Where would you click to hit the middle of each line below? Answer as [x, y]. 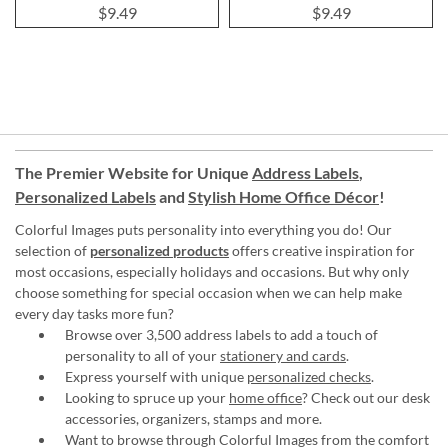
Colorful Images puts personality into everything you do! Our [203, 229]
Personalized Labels [85, 196]
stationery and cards [283, 355]
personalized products [159, 250]
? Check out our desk [366, 397]
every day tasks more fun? [94, 313]
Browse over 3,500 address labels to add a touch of [221, 334]
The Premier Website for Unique [133, 172]
